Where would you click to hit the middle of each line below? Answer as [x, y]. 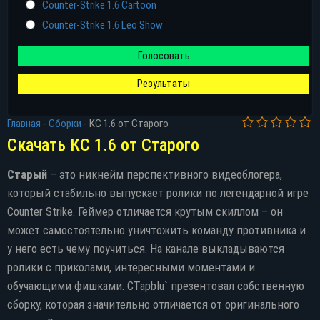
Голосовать [164, 56]
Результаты [164, 84]
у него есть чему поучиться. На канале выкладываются [146, 249]
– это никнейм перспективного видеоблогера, [165, 175]
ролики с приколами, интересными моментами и [131, 267]
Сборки [65, 124]
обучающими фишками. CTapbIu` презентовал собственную [156, 286]
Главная [24, 124]
